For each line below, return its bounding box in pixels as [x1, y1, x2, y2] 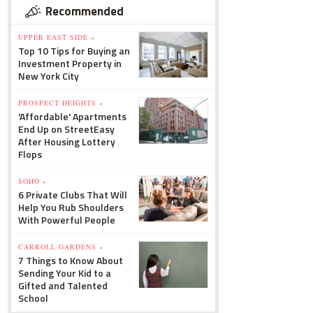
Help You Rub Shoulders [18, 200, 124, 214]
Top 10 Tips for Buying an [18, 43, 130, 58]
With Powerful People [18, 212, 115, 227]
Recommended [45, 2, 124, 20]
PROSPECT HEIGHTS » [18, 98, 103, 108]
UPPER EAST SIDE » [18, 32, 95, 42]
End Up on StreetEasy [18, 122, 115, 136]
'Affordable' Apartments [18, 109, 126, 124]
